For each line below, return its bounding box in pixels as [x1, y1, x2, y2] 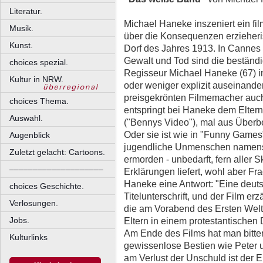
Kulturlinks [9, 232, 48, 242]
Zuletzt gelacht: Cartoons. [9, 147, 105, 157]
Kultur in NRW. [9, 75, 63, 84]
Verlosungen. [9, 198, 58, 208]
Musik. [9, 23, 33, 33]
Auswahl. [9, 113, 43, 123]
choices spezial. [9, 58, 68, 67]
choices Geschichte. [9, 181, 84, 191]
